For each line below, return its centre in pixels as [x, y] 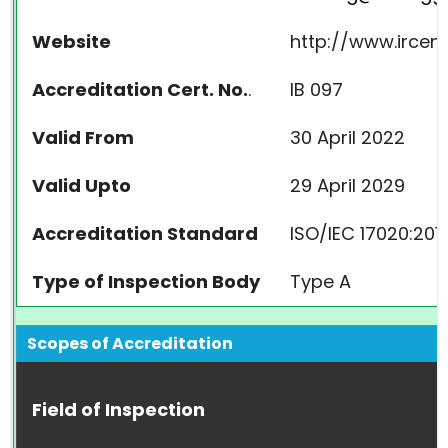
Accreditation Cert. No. [140, 89]
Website [71, 41]
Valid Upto [81, 185]
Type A [320, 281]
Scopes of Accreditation [130, 343]
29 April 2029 [347, 185]
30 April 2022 [347, 137]
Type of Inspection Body [146, 281]
